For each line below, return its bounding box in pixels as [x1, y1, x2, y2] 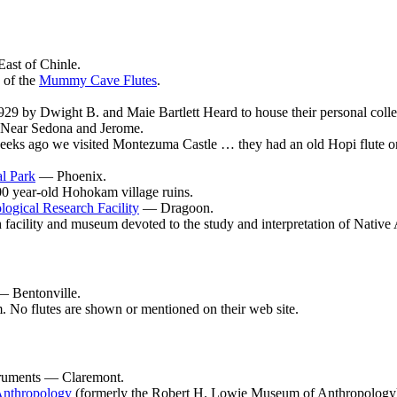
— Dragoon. [139, 200, 214, 216]
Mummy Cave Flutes [39, 73, 157, 89]
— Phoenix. [35, 168, 106, 184]
